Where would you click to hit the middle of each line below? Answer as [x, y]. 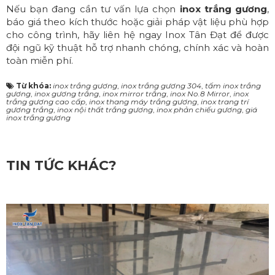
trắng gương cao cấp [46, 101]
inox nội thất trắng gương [105, 109]
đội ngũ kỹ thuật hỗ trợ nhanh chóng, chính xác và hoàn [137, 47]
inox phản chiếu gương [199, 109]
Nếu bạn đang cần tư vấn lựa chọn [93, 9]
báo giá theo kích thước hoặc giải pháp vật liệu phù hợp [137, 21]
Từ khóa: [34, 85]
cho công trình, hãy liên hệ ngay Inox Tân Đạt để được [137, 34]
